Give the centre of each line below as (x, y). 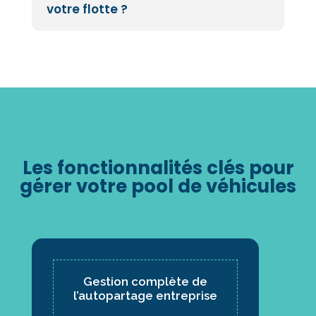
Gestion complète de (146, 282)
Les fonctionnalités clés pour (158, 168)
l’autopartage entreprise (146, 296)
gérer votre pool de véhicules (158, 187)
